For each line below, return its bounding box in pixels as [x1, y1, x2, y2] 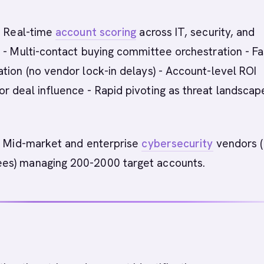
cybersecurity [141, 136, 213, 151]
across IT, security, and [136, 25, 255, 39]
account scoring [55, 25, 137, 39]
